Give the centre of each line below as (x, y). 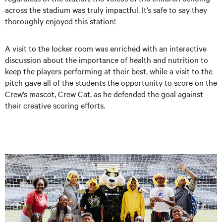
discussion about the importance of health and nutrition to (107, 59)
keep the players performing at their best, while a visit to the (109, 71)
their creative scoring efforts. (55, 105)
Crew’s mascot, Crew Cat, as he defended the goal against (104, 93)
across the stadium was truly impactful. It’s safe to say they (106, 9)
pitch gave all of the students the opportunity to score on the (111, 82)
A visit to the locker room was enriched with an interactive (106, 48)
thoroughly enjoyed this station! (60, 21)
